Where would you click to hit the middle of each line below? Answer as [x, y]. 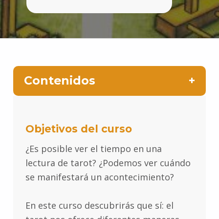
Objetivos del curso [78, 129]
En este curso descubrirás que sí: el [99, 206]
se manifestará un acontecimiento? [99, 177]
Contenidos [60, 81]
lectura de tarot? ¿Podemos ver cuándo [108, 163]
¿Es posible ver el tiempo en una [93, 149]
